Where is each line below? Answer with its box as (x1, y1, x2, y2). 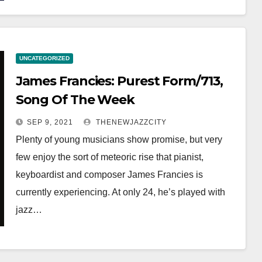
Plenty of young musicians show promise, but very (15, 135, 222, 144)
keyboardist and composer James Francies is (15, 170, 203, 180)
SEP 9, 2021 (26, 118, 73, 126)
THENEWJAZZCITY (93, 118, 167, 126)
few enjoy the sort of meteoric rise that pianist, (15, 152, 204, 162)
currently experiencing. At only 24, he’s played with (15, 187, 225, 197)
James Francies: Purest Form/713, (15, 73, 223, 89)
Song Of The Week (15, 92, 135, 108)
